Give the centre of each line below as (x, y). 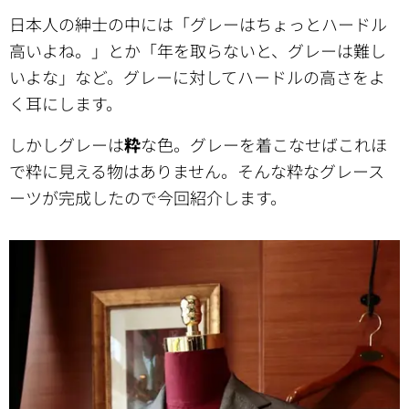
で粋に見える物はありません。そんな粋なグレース (197, 171)
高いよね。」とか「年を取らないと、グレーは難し (198, 50)
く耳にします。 (66, 103)
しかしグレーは (67, 144)
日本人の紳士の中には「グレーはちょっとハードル (198, 24)
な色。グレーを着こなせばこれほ (264, 144)
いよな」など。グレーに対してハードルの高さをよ (197, 77)
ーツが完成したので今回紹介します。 (148, 197)
